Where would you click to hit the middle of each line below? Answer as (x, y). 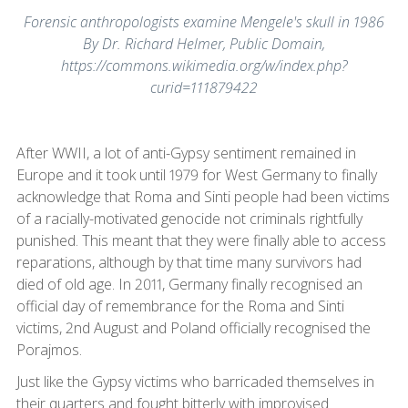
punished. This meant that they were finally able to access (201, 240)
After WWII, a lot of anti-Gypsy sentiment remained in (186, 153)
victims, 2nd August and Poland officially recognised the (193, 327)
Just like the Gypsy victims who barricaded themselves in (195, 381)
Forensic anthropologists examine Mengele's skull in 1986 (204, 21)
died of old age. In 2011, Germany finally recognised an (189, 284)
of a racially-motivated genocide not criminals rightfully (189, 218)
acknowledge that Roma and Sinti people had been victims (203, 196)
